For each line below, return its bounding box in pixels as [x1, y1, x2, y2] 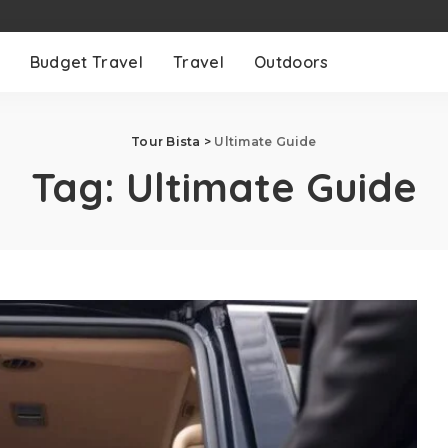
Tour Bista [131, 134, 201, 149]
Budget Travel [29, 52, 143, 72]
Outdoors [253, 52, 329, 72]
